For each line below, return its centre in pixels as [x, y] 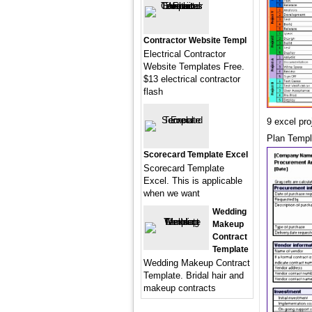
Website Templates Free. [194, 67]
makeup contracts [180, 288]
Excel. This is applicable [193, 181]
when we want [172, 193]
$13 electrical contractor [192, 79]
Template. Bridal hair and [194, 275]
